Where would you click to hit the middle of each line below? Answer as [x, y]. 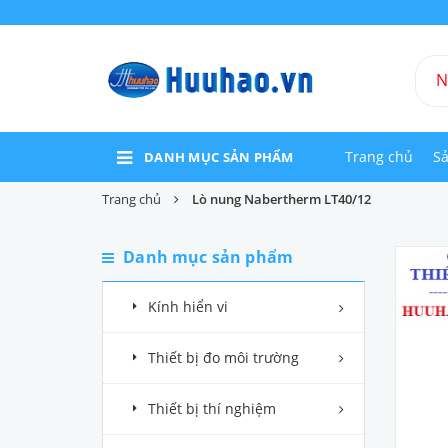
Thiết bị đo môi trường [223, 357]
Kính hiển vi [188, 306]
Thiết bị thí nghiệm [212, 408]
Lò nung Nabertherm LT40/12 [281, 199]
